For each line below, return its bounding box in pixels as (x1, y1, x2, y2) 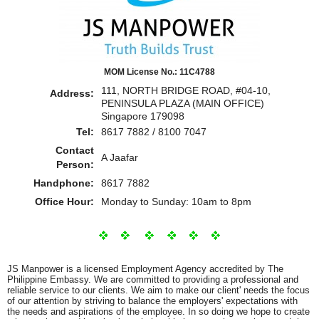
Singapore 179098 (101, 110, 184, 122)
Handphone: (33, 177, 94, 189)
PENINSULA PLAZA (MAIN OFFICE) (101, 97, 264, 109)
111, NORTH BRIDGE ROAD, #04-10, (101, 84, 271, 96)
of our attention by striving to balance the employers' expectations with (7, 295, 298, 306)
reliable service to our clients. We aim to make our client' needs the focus (7, 284, 310, 296)
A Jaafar (101, 151, 138, 163)
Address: (50, 87, 94, 99)
